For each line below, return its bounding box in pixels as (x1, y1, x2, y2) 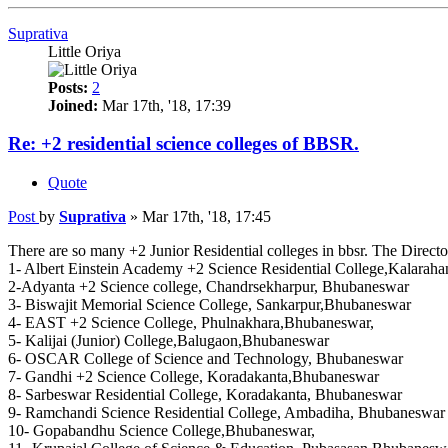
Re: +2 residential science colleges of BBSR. (8, 133, 359, 155)
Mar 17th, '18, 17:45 (142, 208, 271, 226)
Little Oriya (48, 42, 121, 60)
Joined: (48, 96, 98, 114)
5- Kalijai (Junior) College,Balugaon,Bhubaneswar (8, 332, 329, 350)
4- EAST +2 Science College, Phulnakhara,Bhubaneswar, (8, 314, 374, 332)
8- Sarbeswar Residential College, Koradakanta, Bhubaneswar (8, 386, 402, 404)
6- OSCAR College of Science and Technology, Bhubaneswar (8, 350, 403, 368)
